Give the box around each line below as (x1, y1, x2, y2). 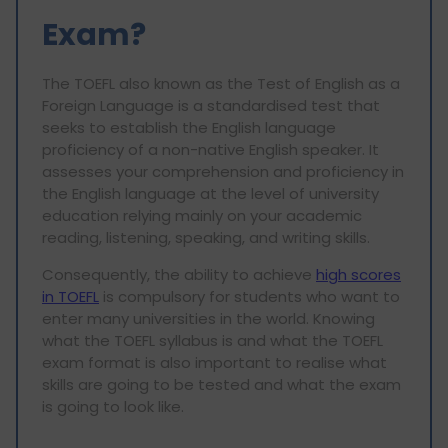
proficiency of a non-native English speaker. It (42, 138, 379, 160)
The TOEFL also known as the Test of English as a (42, 72, 400, 94)
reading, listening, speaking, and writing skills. (42, 226, 370, 248)
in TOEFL (42, 285, 99, 307)
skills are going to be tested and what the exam (42, 373, 401, 395)
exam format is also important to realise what (42, 351, 387, 373)
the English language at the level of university (42, 182, 379, 204)
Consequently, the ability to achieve (42, 263, 316, 285)
